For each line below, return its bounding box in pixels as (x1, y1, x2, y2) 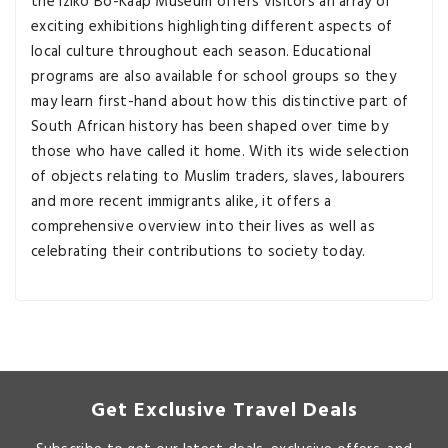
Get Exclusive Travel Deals (90, 395, 358, 428)
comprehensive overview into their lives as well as (31, 215, 375, 240)
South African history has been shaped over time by (31, 115, 388, 140)
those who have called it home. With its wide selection (31, 140, 410, 165)
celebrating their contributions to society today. (31, 240, 366, 265)
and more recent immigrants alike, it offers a (31, 190, 332, 215)
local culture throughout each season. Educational (31, 40, 372, 65)
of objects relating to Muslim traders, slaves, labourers (31, 165, 406, 190)
